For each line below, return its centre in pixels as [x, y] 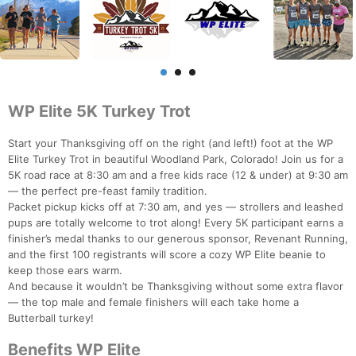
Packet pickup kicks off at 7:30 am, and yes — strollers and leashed [176, 207]
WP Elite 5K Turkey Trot [99, 112]
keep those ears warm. [65, 271]
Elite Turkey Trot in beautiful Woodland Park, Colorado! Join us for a [176, 159]
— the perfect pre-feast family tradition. [108, 191]
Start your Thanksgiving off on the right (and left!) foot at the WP [170, 143]
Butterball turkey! [51, 318]
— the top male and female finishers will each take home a [153, 302]
